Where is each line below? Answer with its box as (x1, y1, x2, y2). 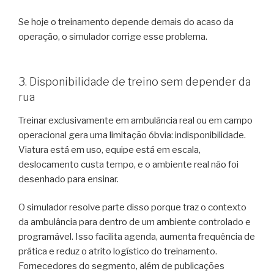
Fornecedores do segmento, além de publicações (18, 261, 224, 272)
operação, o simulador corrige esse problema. (18, 31, 207, 42)
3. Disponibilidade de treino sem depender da (18, 75, 251, 89)
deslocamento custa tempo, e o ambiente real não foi (18, 158, 239, 170)
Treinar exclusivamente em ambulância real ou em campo (18, 114, 253, 126)
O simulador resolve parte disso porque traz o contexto (18, 202, 246, 213)
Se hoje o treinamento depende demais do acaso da (18, 16, 234, 28)
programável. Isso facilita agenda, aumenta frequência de (18, 231, 255, 243)
